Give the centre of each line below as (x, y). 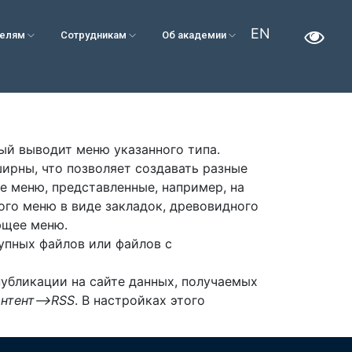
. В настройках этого (140, 301)
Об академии (195, 35)
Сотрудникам (94, 35)
